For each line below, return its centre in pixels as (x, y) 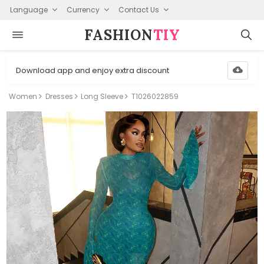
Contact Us (138, 9)
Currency (83, 9)
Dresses (59, 96)
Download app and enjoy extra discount (93, 70)
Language (29, 9)
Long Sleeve (102, 96)
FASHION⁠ (118, 35)
